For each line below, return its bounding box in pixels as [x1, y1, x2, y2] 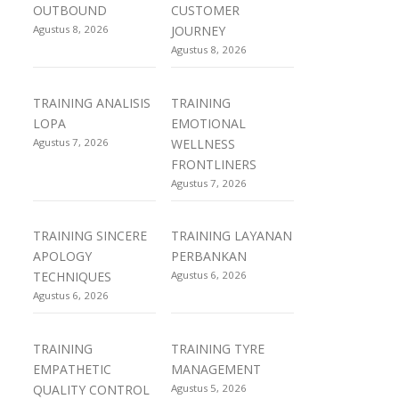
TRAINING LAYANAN [171, 227, 293, 245]
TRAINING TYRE [171, 339, 265, 357]
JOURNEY [171, 22, 226, 40]
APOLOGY [33, 248, 92, 265]
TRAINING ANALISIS [33, 94, 151, 111]
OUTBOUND [33, 2, 110, 20]
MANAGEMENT [171, 360, 262, 378]
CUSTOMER [171, 2, 240, 20]
